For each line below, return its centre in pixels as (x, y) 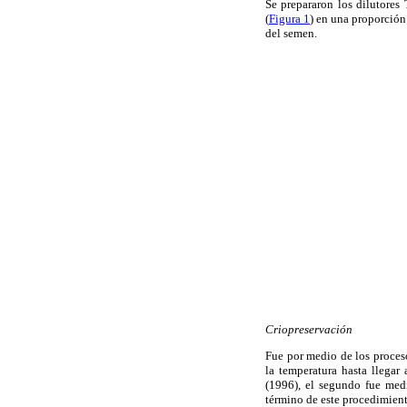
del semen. (291, 34)
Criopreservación (309, 329)
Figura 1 (290, 19)
